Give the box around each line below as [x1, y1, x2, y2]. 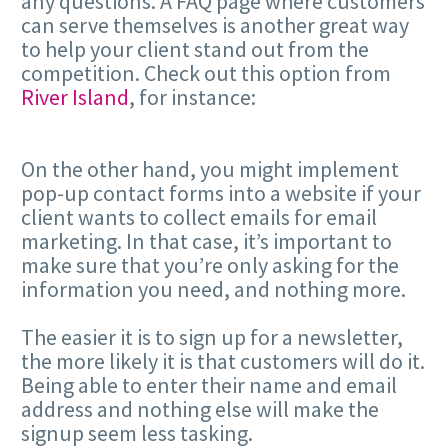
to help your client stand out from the [21, 34, 369, 63]
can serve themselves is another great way [21, 10, 409, 39]
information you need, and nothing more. [21, 274, 406, 303]
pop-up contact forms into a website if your [21, 178, 421, 207]
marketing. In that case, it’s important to [21, 226, 392, 255]
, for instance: [129, 82, 256, 111]
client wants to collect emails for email [21, 202, 377, 231]
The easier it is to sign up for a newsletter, [21, 323, 403, 352]
